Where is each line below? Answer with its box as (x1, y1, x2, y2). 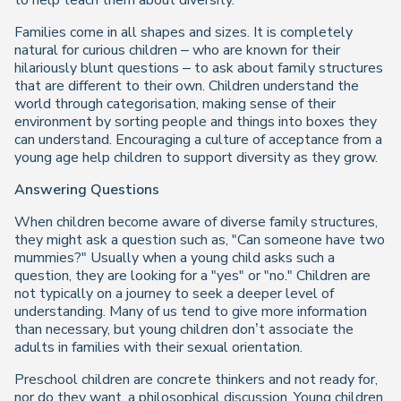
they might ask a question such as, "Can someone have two (14, 230, 385, 250)
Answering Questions (14, 180, 159, 200)
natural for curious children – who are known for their (14, 40, 340, 60)
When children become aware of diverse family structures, (14, 212, 378, 232)
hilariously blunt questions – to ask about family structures (14, 58, 383, 78)
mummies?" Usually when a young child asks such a (14, 248, 335, 268)
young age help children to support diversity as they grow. (14, 148, 378, 167)
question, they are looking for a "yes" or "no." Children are (14, 266, 371, 286)
